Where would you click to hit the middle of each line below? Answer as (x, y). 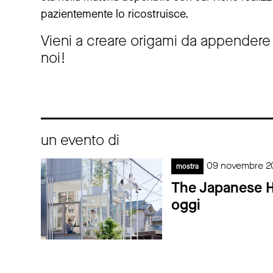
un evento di (80, 140)
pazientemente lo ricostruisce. (115, 14)
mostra (188, 167)
